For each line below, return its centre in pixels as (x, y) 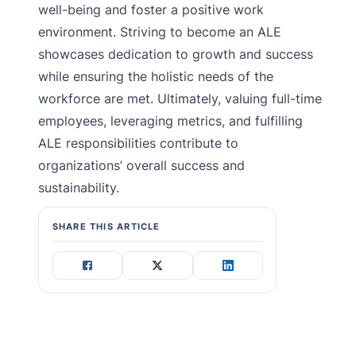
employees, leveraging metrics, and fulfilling (170, 121)
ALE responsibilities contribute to (138, 143)
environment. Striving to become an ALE (160, 32)
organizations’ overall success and (141, 166)
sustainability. (79, 188)
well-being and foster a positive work (151, 10)
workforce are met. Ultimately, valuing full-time (180, 99)
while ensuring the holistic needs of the (156, 77)
